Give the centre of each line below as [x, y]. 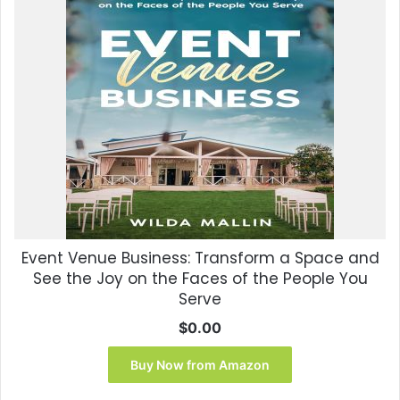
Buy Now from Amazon [200, 365]
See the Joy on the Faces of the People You [200, 279]
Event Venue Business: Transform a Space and [200, 258]
